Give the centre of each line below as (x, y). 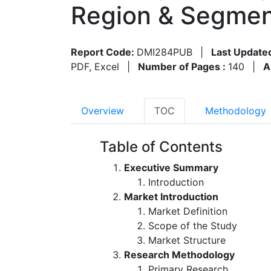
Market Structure (187, 240)
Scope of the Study (193, 225)
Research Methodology (179, 254)
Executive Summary (171, 167)
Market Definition (188, 211)
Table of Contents (161, 146)
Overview (103, 110)
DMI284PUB (165, 52)
